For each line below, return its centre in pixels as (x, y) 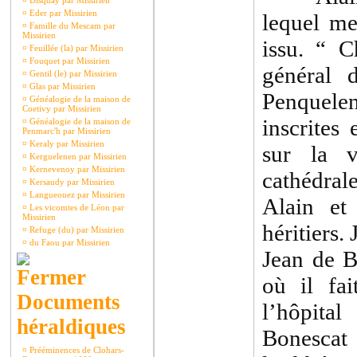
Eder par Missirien (62, 13)
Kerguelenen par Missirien (77, 156)
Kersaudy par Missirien (71, 182)
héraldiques (71, 327)
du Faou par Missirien (69, 242)
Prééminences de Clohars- (76, 350)
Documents (69, 302)
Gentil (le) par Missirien (72, 73)
